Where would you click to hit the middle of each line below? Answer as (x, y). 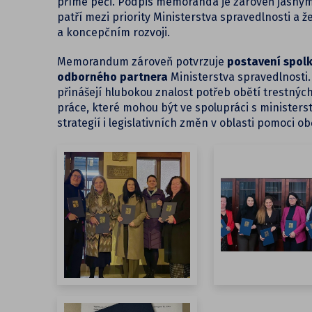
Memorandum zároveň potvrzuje (142, 62)
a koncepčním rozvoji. (114, 33)
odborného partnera (114, 77)
